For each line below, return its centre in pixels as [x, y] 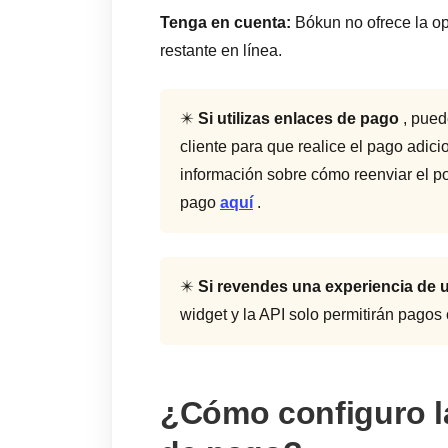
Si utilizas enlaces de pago [298, 118]
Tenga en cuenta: [225, 22]
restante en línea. [221, 50]
